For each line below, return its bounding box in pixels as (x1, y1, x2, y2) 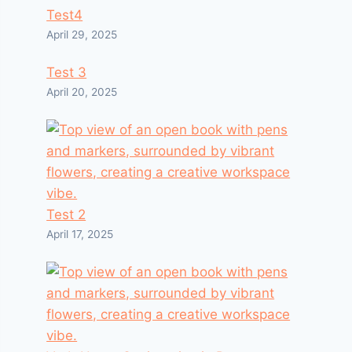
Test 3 (46, 64, 87, 80)
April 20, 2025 (46, 86, 118, 98)
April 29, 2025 (46, 28, 118, 41)
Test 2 (46, 207, 86, 222)
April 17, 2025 (46, 228, 114, 240)
